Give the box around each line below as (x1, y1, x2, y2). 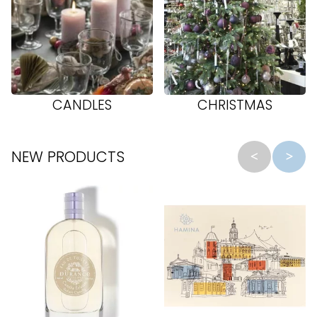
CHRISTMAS (197, 96, 272, 115)
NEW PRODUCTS (11, 146, 125, 167)
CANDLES (52, 96, 112, 115)
